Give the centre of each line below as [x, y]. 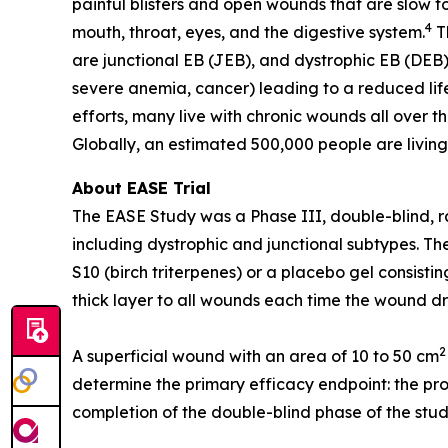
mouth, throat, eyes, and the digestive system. [248, 32]
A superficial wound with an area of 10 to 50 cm [255, 356]
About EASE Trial [141, 188]
